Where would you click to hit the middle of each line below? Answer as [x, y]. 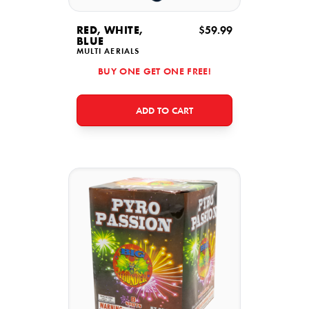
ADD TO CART [165, 111]
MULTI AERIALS [108, 52]
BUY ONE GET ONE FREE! [154, 72]
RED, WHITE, [110, 31]
